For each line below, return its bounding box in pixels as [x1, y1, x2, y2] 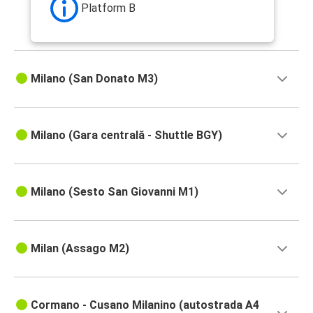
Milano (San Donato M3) [31, 72, 158, 86]
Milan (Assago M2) [31, 242, 129, 256]
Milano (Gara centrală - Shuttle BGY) [31, 129, 222, 143]
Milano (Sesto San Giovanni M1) [31, 185, 198, 199]
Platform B [81, 1, 136, 15]
